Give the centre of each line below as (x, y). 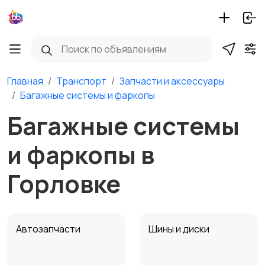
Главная (25, 81)
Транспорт (81, 81)
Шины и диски (180, 229)
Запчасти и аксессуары (172, 81)
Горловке (64, 183)
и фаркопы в (81, 154)
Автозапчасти (49, 229)
